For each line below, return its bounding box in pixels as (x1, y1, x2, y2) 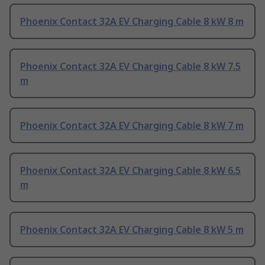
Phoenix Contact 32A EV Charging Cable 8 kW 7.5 (20, 60, 241, 73)
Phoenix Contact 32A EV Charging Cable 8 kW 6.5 (20, 164, 241, 177)
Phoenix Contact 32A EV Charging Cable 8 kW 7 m (20, 119, 244, 132)
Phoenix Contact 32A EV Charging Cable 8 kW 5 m (20, 223, 244, 237)
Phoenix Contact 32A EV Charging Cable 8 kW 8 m (20, 15, 244, 28)
